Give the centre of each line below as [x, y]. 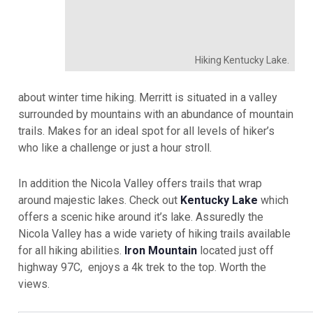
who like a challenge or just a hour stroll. [115, 147]
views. [34, 284]
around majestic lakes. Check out [99, 200]
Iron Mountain [161, 250]
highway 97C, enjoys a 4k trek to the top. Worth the [142, 267]
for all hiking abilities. [71, 250]
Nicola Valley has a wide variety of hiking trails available [154, 233]
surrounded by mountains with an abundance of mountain [156, 114]
